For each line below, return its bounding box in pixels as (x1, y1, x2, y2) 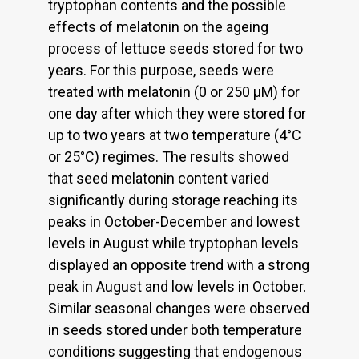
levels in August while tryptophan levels (48, 235, 299, 252)
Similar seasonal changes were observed (48, 300, 309, 317)
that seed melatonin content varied (48, 170, 269, 188)
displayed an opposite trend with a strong (48, 256, 309, 274)
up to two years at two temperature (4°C (48, 127, 301, 144)
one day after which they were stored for (48, 105, 306, 123)
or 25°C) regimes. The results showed (48, 148, 289, 166)
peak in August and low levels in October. (48, 278, 306, 296)
